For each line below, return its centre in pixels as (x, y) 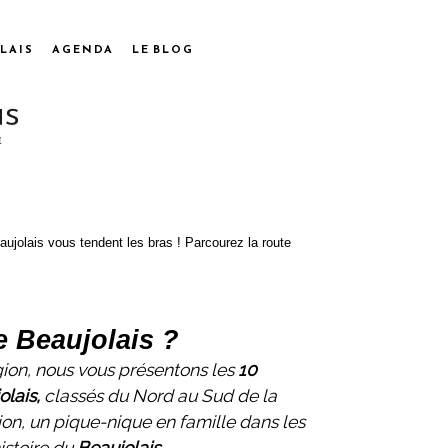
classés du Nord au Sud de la (161, 395)
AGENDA (82, 48)
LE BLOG (162, 48)
